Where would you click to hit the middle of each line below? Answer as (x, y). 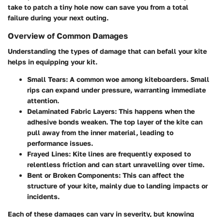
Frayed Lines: (49, 154)
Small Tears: (47, 79)
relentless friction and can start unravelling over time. (116, 164)
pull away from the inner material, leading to (100, 132)
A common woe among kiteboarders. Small (139, 79)
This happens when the (156, 111)
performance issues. (60, 143)
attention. (43, 100)
